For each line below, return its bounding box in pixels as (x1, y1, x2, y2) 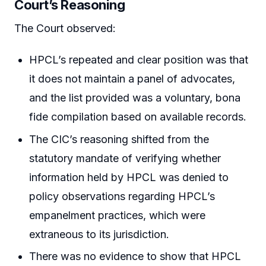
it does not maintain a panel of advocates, (29, 72, 236, 85)
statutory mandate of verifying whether (29, 151, 221, 164)
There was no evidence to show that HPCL (29, 250, 242, 263)
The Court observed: (14, 21, 116, 34)
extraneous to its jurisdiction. (29, 227, 170, 240)
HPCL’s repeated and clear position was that (29, 53, 249, 66)
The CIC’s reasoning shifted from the (29, 132, 210, 145)
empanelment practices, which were (29, 208, 206, 221)
